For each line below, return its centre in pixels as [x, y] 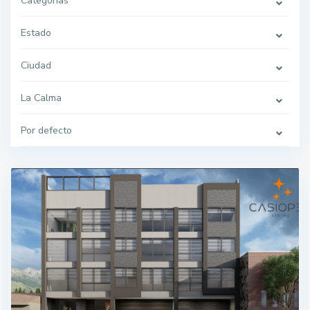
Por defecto [46, 130]
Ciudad [36, 65]
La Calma [41, 98]
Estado [36, 33]
